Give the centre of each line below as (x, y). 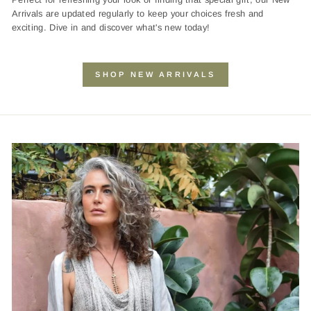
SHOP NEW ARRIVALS (155, 75)
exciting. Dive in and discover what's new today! (111, 28)
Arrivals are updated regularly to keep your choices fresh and (138, 14)
